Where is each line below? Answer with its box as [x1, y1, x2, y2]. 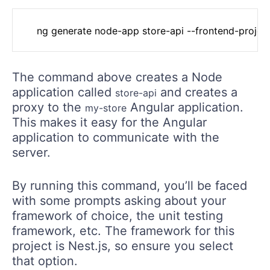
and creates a [157, 85, 237, 100]
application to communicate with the [12, 130, 219, 145]
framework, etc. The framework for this [12, 224, 234, 239]
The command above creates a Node [12, 70, 222, 85]
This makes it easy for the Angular [12, 115, 207, 130]
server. [12, 145, 51, 160]
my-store [85, 102, 127, 115]
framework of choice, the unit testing [12, 209, 223, 224]
